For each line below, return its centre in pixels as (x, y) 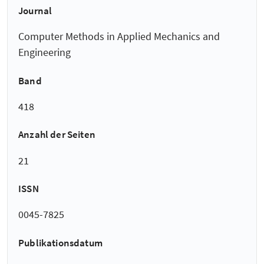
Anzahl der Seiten (57, 135)
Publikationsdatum (60, 242)
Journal (35, 11)
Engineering (44, 52)
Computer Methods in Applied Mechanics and (119, 37)
